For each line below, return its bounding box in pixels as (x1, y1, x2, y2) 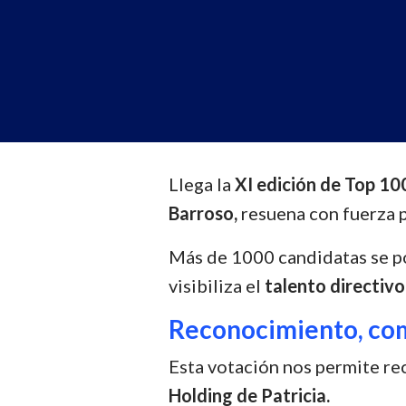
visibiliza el (169, 275, 266, 296)
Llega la (169, 173, 232, 195)
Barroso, (169, 202, 238, 224)
